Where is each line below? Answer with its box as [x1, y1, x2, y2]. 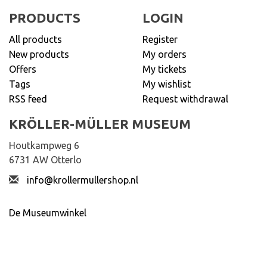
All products [9, 34, 62, 45]
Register [142, 34, 178, 45]
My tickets [142, 64, 187, 75]
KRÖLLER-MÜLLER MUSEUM [9, 116, 191, 132]
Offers [9, 64, 36, 75]
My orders [142, 49, 187, 60]
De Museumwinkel [9, 207, 86, 219]
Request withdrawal [142, 94, 228, 105]
